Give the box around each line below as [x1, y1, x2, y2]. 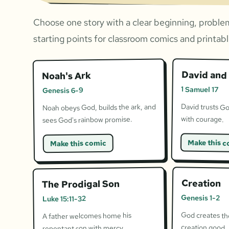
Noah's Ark [42, 70, 91, 82]
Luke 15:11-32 [42, 194, 86, 204]
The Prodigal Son [42, 177, 120, 191]
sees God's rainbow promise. [42, 114, 133, 125]
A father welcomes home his [42, 211, 132, 221]
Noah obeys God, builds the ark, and [42, 102, 156, 113]
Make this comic [50, 138, 107, 149]
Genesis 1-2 [180, 193, 220, 203]
